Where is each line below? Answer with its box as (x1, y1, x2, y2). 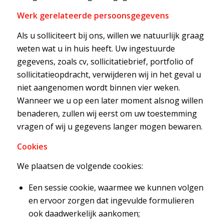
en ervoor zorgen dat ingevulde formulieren (28, 194, 194, 206)
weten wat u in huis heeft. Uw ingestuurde (16, 42, 175, 54)
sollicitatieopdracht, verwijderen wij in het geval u (16, 68, 201, 80)
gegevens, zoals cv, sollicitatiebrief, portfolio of (16, 55, 193, 67)
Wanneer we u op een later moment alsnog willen (16, 94, 203, 106)
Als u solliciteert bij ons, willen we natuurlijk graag (16, 29, 204, 41)
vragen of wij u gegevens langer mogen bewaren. (16, 120, 202, 132)
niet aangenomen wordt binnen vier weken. (16, 81, 180, 93)
